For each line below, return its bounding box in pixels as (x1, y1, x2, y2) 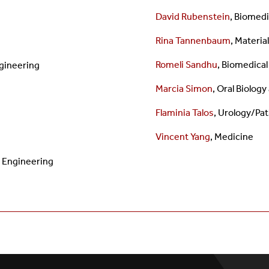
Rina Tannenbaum (156, 35, 231, 47)
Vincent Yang (156, 131, 210, 143)
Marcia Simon (156, 83, 213, 95)
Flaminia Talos (156, 107, 214, 119)
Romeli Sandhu (156, 59, 217, 71)
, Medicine (210, 131, 253, 143)
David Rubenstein (156, 11, 230, 23)
